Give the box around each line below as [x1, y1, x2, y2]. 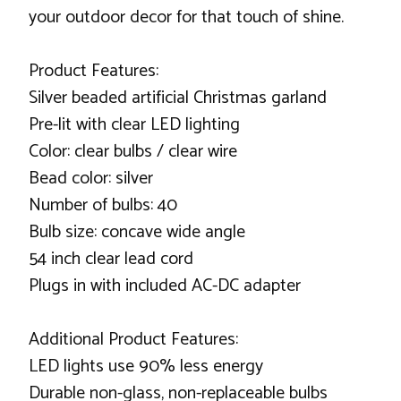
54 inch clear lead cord [29, 243, 193, 274]
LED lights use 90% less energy [29, 351, 263, 381]
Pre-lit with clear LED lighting [29, 109, 240, 140]
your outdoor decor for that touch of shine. [29, 2, 344, 32]
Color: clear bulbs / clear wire [29, 136, 237, 166]
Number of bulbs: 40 [29, 190, 177, 220]
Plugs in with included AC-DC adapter [29, 270, 301, 301]
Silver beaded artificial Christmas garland [29, 82, 327, 113]
